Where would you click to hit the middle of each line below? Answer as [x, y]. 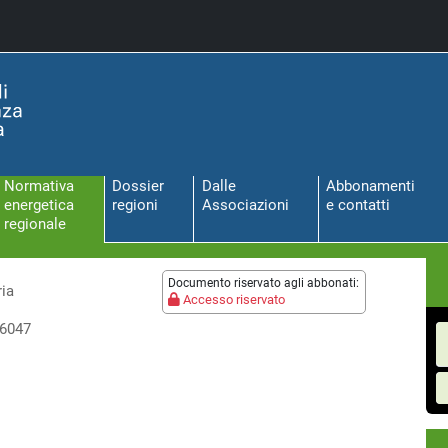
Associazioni [245, 205]
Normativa [39, 186]
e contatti [358, 205]
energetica [39, 205]
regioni [134, 205]
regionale [35, 224]
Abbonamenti [371, 186]
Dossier [137, 186]
